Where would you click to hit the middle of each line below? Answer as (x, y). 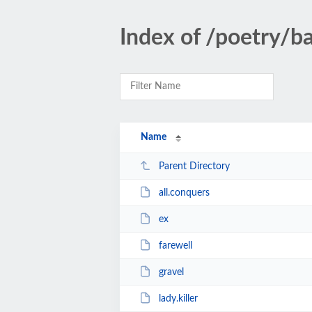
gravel (171, 272)
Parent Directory (194, 166)
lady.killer (178, 298)
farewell (175, 245)
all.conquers (184, 193)
